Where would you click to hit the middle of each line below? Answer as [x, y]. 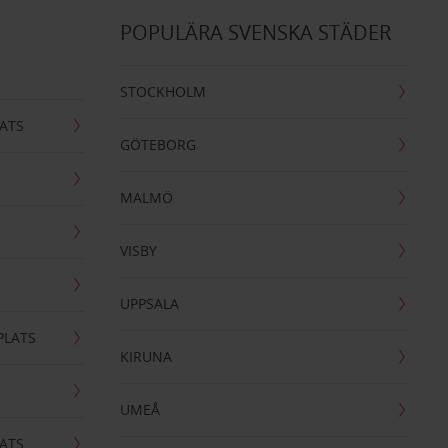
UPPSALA [149, 303]
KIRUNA [145, 356]
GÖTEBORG [157, 144]
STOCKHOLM [162, 91]
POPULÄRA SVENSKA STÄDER [255, 32]
